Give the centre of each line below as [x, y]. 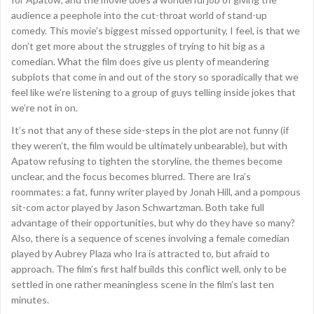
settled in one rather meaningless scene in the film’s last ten [143, 284]
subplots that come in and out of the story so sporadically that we [155, 76]
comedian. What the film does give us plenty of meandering [140, 61]
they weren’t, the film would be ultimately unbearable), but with [149, 145]
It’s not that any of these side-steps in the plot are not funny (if [150, 130]
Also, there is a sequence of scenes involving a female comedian [150, 238]
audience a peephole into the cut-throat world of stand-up [139, 15]
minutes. [30, 299]
